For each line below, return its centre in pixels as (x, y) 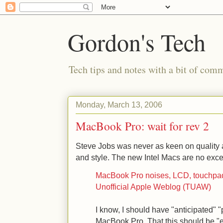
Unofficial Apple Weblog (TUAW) (153, 187)
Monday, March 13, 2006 (119, 104)
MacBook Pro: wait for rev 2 (142, 126)
